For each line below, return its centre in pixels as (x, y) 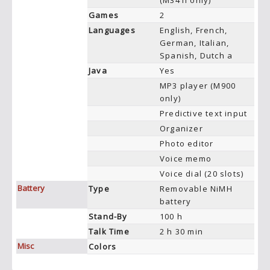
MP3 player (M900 (198, 86)
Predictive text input (204, 113)
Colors (103, 246)
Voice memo (186, 159)
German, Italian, (195, 43)
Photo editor (187, 143)
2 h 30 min (181, 231)
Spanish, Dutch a (196, 55)
